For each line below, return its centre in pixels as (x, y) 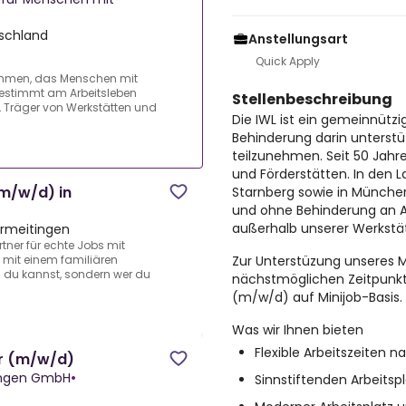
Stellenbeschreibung (312, 99)
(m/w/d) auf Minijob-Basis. (317, 297)
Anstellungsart (298, 39)
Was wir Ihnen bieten (298, 330)
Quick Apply (288, 61)
